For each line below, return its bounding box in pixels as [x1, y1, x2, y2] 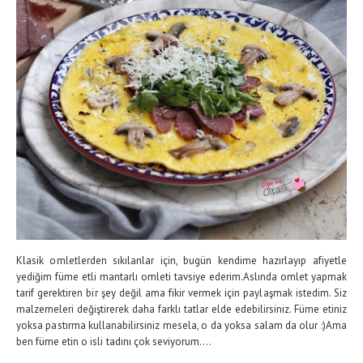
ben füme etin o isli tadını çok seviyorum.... [16, 335, 212, 348]
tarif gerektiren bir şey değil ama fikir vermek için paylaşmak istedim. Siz [16, 286, 347, 300]
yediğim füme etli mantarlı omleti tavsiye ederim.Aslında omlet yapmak [16, 270, 347, 284]
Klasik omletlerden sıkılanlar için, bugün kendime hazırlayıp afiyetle [16, 254, 347, 267]
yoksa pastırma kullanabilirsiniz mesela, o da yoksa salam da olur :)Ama [16, 318, 347, 332]
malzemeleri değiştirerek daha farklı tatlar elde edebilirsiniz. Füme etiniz [16, 302, 347, 316]
